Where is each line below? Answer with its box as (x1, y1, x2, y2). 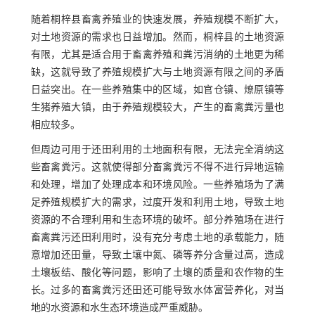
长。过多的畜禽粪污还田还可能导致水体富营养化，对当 (30, 285, 285, 297)
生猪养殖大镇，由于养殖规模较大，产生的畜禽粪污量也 (30, 103, 285, 114)
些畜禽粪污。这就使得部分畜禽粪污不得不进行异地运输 (30, 162, 285, 174)
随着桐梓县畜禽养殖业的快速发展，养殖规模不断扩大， (30, 15, 285, 26)
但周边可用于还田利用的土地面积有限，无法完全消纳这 (30, 145, 285, 156)
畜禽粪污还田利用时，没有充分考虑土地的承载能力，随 (30, 233, 285, 244)
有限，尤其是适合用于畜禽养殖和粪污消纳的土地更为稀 (30, 50, 285, 61)
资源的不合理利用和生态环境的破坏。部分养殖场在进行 (30, 215, 285, 226)
